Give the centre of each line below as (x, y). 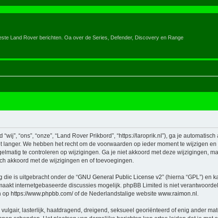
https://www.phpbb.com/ (42, 194)
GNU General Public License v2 (120, 177)
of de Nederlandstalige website (116, 194)
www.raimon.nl (178, 194)
